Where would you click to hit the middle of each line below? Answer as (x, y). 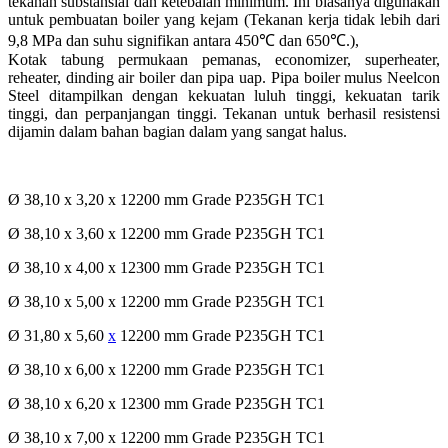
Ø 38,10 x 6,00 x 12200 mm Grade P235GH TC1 (166, 370)
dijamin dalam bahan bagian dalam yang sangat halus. (177, 132)
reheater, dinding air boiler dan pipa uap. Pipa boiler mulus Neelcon (224, 78)
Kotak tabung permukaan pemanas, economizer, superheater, (224, 60)
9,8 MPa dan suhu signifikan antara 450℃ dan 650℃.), (183, 41)
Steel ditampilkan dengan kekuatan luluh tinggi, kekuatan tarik (224, 96)
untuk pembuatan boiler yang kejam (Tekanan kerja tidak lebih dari (224, 20)
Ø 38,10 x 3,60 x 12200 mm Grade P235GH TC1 (166, 234)
